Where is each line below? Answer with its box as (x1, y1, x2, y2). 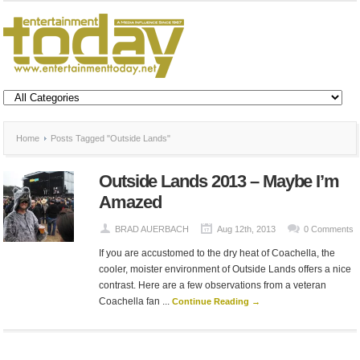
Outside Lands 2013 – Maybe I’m (99, 171, 339, 191)
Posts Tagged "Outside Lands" (48, 133, 171, 143)
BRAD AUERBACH (115, 224, 189, 234)
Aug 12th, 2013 (217, 224, 276, 234)
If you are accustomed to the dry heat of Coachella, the (99, 247, 335, 259)
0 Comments (304, 224, 354, 234)
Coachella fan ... (99, 296, 172, 307)
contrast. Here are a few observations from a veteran (99, 280, 326, 291)
